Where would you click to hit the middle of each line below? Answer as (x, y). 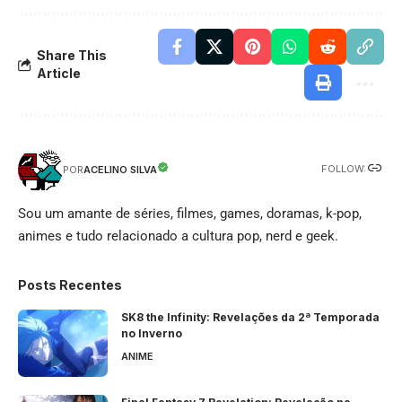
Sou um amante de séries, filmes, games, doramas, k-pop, (190, 213)
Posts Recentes (70, 284)
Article (59, 73)
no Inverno (152, 333)
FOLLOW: (344, 169)
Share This (72, 55)
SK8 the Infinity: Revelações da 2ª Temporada (250, 317)
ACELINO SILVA (120, 169)
